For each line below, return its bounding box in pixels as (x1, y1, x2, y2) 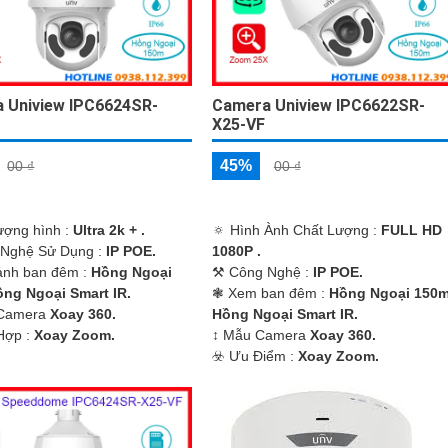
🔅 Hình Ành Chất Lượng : (211, 222, 381, 239)
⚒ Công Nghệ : (211, 264, 313, 281)
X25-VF (211, 115, 265, 135)
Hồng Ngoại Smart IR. (211, 306, 358, 323)
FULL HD (380, 222, 442, 239)
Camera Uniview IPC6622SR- (211, 96, 425, 116)
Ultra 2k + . (73, 222, 146, 239)
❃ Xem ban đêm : (211, 285, 329, 302)
